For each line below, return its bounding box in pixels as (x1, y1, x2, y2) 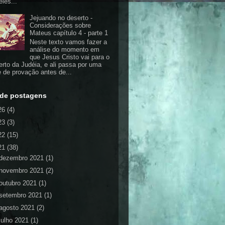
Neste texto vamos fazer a (30, 38, 107, 46)
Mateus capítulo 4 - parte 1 (30, 29, 108, 37)
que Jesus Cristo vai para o (30, 53, 110, 61)
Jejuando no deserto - (30, 14, 93, 22)
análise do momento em (30, 45, 100, 53)
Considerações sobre (30, 22, 91, 30)
